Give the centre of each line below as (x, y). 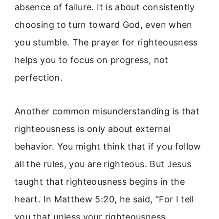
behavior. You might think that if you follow (108, 146)
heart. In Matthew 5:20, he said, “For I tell (104, 199)
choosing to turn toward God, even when (104, 25)
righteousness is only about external (93, 129)
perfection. (39, 78)
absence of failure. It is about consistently (105, 7)
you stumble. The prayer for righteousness (106, 43)
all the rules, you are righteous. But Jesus (103, 164)
